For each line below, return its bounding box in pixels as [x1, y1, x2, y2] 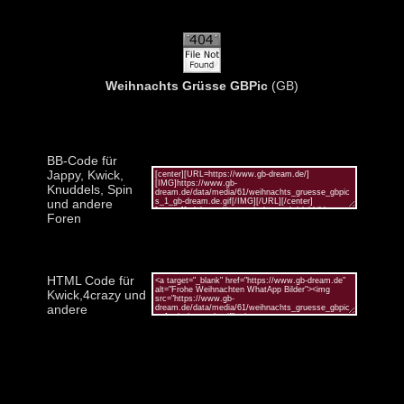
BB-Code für [47, 152, 117, 168]
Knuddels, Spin [47, 181, 133, 197]
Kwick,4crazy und [47, 287, 146, 302]
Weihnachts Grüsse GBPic [106, 78, 268, 93]
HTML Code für [47, 272, 134, 288]
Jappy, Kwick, [47, 167, 124, 182]
